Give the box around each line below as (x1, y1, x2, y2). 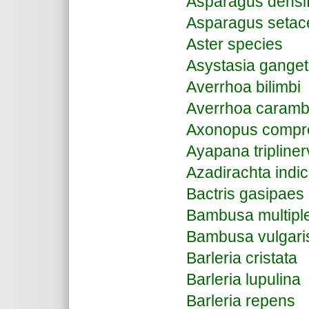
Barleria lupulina (186, 270, 301, 288)
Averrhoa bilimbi (186, 78, 301, 96)
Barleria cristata (186, 249, 297, 267)
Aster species (186, 35, 283, 53)
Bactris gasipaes (186, 185, 304, 203)
